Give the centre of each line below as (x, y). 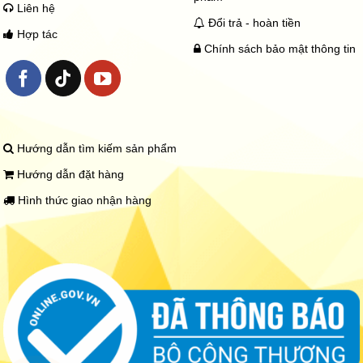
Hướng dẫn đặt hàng (69, 174)
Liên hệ (35, 9)
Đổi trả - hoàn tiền (254, 23)
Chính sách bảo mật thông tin (278, 49)
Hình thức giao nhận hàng (83, 200)
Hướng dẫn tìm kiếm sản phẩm (96, 148)
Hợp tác (38, 35)
